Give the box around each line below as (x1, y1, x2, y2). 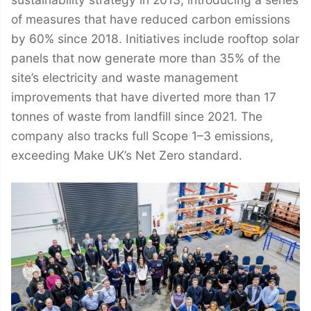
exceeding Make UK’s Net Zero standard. (11, 148, 242, 163)
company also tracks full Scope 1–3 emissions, (11, 128, 274, 144)
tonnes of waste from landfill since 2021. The (11, 109, 262, 124)
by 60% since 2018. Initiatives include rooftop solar (11, 31, 299, 47)
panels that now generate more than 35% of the (11, 51, 280, 66)
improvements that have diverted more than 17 (11, 90, 276, 105)
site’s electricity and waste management (11, 70, 238, 85)
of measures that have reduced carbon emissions (11, 12, 290, 27)
